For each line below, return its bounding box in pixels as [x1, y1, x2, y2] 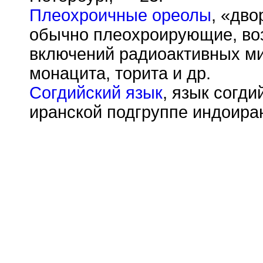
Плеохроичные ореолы [29, 6, 211, 25]
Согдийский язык [29, 83, 163, 102]
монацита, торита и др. [29, 64, 211, 83]
